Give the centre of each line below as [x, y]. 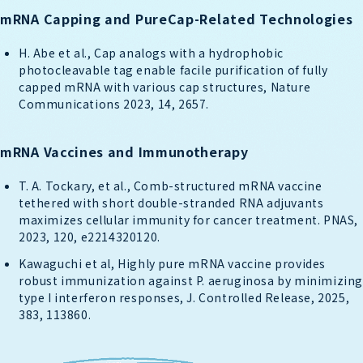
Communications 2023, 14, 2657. [114, 103]
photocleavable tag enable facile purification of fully [173, 69]
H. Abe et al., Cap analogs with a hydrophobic [152, 52]
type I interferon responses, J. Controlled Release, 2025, [184, 297]
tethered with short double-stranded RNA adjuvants [171, 202]
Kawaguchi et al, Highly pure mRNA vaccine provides [173, 263]
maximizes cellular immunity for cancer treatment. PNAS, [189, 219]
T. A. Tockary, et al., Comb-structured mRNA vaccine [171, 185]
